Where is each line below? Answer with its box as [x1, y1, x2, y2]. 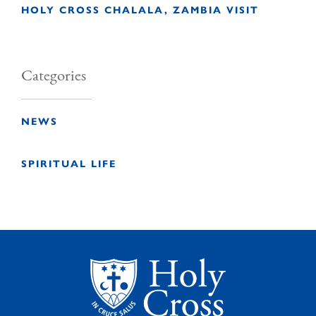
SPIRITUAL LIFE [21, 156, 116, 170]
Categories [21, 68, 86, 85]
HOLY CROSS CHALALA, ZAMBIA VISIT [21, 2, 259, 16]
